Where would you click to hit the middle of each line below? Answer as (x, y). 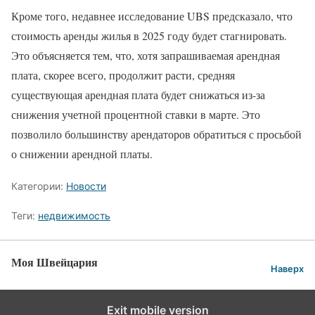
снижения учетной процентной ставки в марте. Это (136, 114)
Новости (86, 186)
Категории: (39, 186)
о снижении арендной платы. (82, 153)
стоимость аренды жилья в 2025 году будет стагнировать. (149, 35)
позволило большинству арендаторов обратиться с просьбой (156, 134)
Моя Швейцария (54, 262)
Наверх (287, 269)
